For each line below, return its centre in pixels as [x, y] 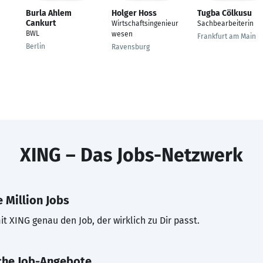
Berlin [36, 46]
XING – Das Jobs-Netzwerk [131, 155]
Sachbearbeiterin [225, 23]
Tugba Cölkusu [225, 13]
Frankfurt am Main [227, 36]
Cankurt [41, 23]
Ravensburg [131, 47]
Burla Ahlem [49, 13]
